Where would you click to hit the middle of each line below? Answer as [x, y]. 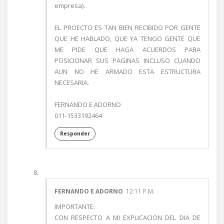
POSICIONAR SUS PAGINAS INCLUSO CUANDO [127, 60]
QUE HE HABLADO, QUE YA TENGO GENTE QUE [127, 38]
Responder [75, 133]
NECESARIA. [72, 82]
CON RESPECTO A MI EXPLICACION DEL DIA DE [127, 217]
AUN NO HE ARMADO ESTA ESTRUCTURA [127, 71]
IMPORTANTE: [75, 206]
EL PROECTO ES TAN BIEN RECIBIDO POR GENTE [127, 27]
